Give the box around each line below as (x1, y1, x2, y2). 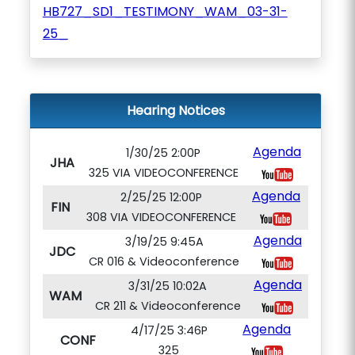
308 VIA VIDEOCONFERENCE (86, 209, 236, 225)
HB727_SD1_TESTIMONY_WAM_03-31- (42, 2, 288, 21)
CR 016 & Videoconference (89, 254, 240, 269)
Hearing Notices (126, 101, 225, 120)
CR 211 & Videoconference (94, 298, 241, 314)
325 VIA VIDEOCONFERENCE (88, 165, 239, 181)
